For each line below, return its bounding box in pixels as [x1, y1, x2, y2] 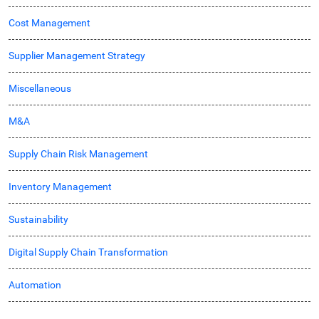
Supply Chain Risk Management [9, 147, 148, 159]
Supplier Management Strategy [9, 49, 145, 61]
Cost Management [9, 16, 90, 28]
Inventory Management [9, 180, 112, 192]
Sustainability [9, 213, 68, 225]
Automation [9, 278, 61, 291]
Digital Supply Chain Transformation [9, 246, 168, 258]
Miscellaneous [9, 82, 71, 94]
